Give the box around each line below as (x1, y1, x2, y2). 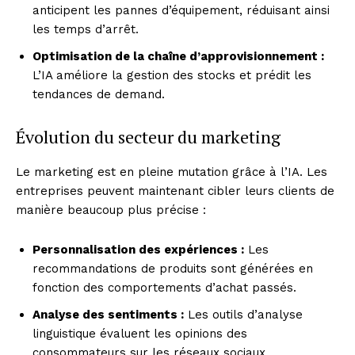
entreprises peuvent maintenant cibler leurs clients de (16, 183, 334, 198)
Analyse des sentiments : (32, 307, 184, 322)
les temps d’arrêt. (32, 21, 139, 36)
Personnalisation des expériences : (32, 242, 244, 257)
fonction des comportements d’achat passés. (32, 280, 296, 295)
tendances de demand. (32, 86, 165, 101)
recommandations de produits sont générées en (32, 261, 313, 276)
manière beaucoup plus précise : (16, 202, 206, 217)
